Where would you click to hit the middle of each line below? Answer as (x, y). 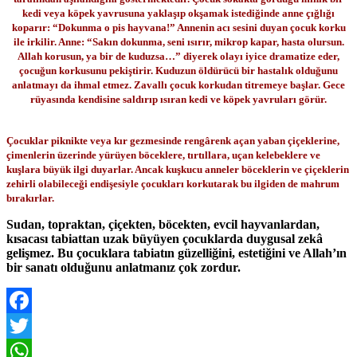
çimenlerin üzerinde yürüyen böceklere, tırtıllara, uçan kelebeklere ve (163, 155)
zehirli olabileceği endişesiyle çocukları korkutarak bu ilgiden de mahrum (173, 183)
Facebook (31, 325)
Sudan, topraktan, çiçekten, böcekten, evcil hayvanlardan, (163, 224)
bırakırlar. (30, 198)
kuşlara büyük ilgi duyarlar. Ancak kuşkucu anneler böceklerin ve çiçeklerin (178, 169)
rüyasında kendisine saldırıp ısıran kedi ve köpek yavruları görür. (178, 99)
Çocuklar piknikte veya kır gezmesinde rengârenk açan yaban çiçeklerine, (173, 140)
